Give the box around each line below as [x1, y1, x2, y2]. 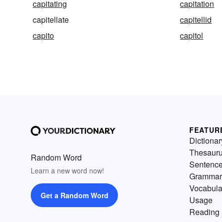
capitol [180, 30, 204, 42]
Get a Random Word [40, 190, 109, 201]
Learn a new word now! [31, 166, 104, 176]
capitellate [33, 14, 69, 26]
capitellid [180, 14, 212, 26]
